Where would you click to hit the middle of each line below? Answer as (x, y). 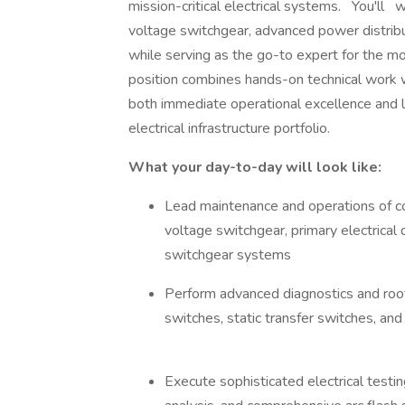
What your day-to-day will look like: (257, 167)
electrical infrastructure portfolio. (233, 128)
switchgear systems (231, 255)
